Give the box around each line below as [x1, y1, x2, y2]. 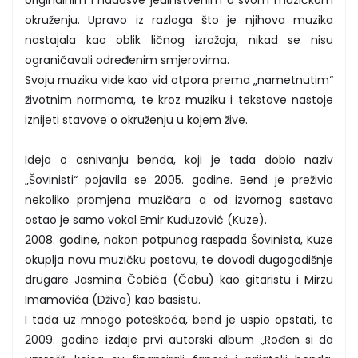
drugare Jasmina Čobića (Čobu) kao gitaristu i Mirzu [25, 271, 333, 288]
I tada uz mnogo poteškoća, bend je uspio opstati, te [25, 311, 333, 328]
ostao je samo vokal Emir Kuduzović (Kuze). [25, 211, 267, 228]
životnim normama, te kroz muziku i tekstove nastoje [25, 91, 333, 108]
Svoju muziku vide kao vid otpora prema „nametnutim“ [25, 71, 333, 88]
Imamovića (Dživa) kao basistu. [25, 291, 201, 308]
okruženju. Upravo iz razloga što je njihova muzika [25, 11, 333, 28]
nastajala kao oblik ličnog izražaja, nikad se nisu [25, 31, 333, 48]
